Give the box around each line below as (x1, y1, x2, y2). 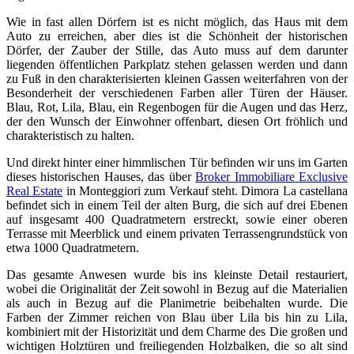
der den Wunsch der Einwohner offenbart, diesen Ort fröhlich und (6, 114, 348, 128)
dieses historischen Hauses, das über (6, 169, 196, 183)
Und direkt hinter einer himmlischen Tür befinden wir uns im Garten (6, 155, 348, 169)
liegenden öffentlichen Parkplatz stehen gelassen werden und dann (6, 57, 348, 71)
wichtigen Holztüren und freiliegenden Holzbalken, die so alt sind (6, 338, 348, 352)
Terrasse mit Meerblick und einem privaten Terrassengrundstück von (6, 226, 348, 240)
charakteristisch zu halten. (6, 128, 134, 142)
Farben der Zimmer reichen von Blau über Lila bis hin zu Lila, (6, 310, 348, 324)
